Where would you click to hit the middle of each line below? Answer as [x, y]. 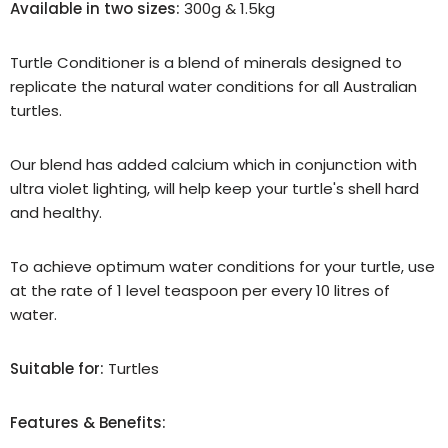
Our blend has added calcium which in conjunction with [213, 164]
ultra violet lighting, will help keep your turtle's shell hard [214, 188]
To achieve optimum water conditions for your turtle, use [222, 266]
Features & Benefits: [88, 422]
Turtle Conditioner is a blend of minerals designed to [206, 62]
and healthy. [56, 212]
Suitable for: [57, 368]
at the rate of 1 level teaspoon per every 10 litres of [200, 290]
